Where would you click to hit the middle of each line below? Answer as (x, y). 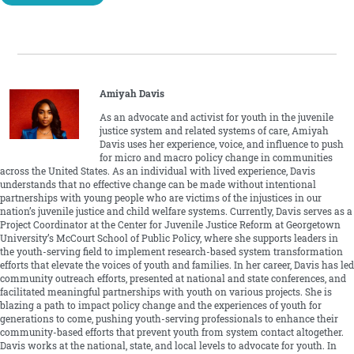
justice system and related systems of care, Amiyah (214, 131)
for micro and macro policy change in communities (216, 158)
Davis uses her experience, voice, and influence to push (221, 145)
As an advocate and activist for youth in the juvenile (216, 118)
